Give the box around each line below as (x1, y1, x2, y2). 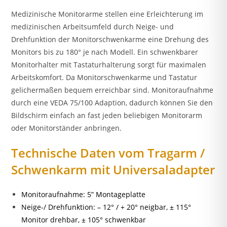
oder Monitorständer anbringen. (11, 123, 122, 133)
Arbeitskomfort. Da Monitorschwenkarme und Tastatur (11, 72, 198, 83)
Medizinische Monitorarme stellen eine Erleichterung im (11, 9, 204, 19)
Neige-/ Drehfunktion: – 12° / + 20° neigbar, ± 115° (21, 202, 192, 212)
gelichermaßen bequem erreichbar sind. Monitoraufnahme (11, 85, 214, 95)
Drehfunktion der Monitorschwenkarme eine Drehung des (11, 34, 209, 45)
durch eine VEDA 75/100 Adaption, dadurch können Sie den (11, 98, 213, 108)
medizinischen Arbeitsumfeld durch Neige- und (11, 22, 174, 32)
